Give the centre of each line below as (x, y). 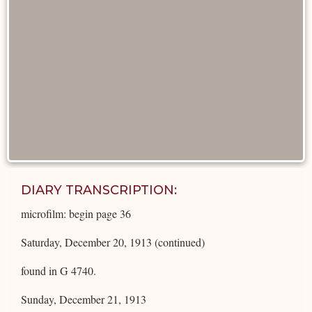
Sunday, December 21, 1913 (84, 299)
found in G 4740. (58, 270)
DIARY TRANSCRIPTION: (99, 190)
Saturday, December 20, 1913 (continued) (113, 242)
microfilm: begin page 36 (76, 213)
